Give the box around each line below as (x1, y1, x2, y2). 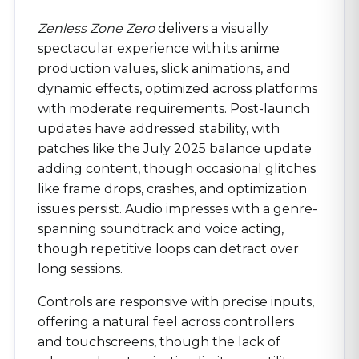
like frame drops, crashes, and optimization (38, 180, 307, 196)
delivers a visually (155, 20, 268, 36)
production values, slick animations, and (38, 60, 291, 76)
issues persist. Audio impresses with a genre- (38, 200, 317, 216)
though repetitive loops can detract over (38, 240, 299, 256)
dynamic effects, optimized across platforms (38, 80, 317, 96)
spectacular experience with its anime (38, 40, 280, 56)
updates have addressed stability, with (38, 120, 280, 136)
